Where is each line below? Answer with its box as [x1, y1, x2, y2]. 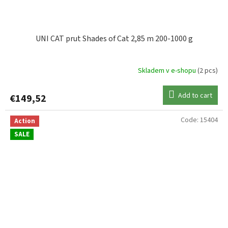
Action [14, 117, 35, 126]
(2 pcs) [197, 65, 218, 76]
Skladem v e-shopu [138, 65, 197, 76]
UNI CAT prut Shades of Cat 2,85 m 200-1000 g [35, 33, 193, 45]
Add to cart [178, 91, 212, 101]
